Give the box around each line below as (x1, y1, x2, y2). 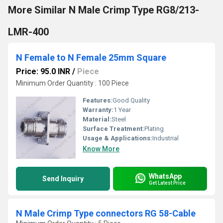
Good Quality (112, 97, 150, 104)
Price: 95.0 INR (16, 67, 70, 76)
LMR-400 (8, 26, 49, 38)
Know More (83, 145, 119, 153)
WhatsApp (149, 172, 182, 180)
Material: (83, 115, 111, 123)
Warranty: (83, 106, 113, 113)
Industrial (152, 134, 179, 142)
